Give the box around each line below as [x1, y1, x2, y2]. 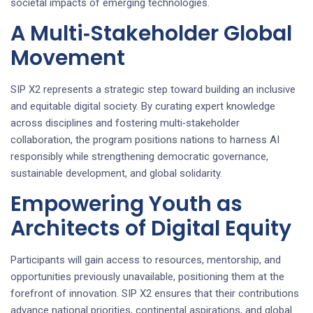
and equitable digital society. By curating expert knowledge [10, 99, 275, 112]
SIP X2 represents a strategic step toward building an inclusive [10, 82, 296, 96]
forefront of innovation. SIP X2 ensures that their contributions [10, 286, 299, 300]
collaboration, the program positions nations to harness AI [10, 133, 279, 146]
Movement [10, 43, 125, 73]
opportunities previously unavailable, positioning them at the [10, 270, 284, 283]
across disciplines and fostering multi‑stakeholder [10, 116, 240, 129]
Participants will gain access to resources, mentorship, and [10, 253, 281, 266]
